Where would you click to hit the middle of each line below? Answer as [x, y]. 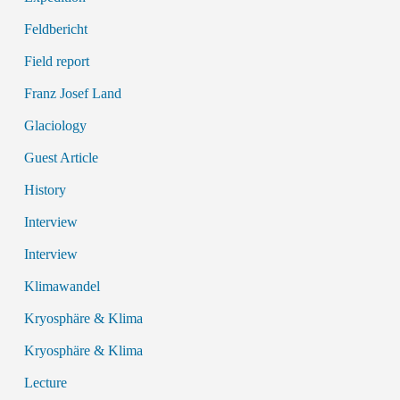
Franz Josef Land [72, 93]
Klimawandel [62, 286]
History [45, 190]
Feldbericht [55, 29]
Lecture [45, 383]
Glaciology [55, 125]
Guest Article [61, 158]
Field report [56, 61]
